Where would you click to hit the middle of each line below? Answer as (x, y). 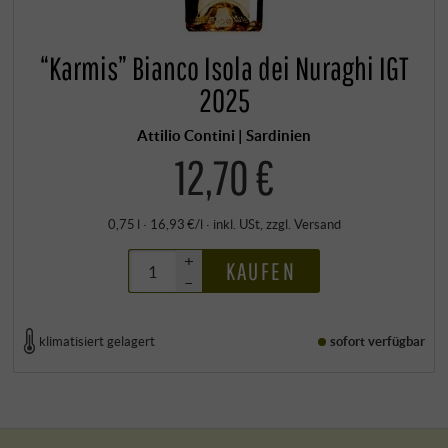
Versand (317, 224)
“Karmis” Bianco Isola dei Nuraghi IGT (224, 67)
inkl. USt (236, 224)
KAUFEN (260, 271)
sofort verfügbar (378, 340)
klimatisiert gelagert (97, 340)
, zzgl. (276, 224)
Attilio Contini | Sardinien (224, 134)
